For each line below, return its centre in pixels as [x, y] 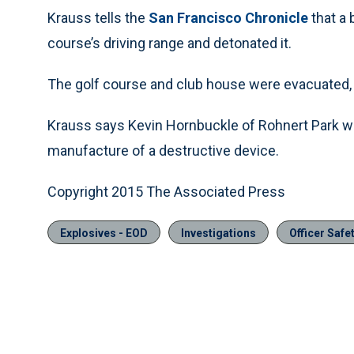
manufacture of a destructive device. [163, 151]
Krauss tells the [98, 18]
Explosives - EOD [104, 233]
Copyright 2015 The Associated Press [166, 192]
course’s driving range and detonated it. [169, 43]
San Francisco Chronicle [228, 18]
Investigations [218, 233]
